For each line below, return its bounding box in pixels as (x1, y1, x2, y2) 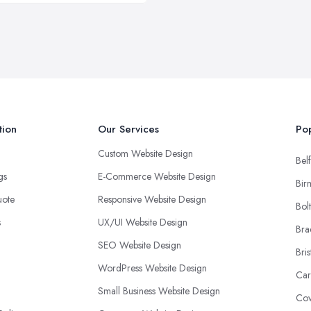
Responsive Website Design (98, 192, 206, 207)
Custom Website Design (98, 146, 193, 161)
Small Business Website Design (98, 284, 220, 299)
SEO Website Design (98, 238, 181, 253)
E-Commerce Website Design (98, 169, 216, 184)
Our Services (98, 121, 159, 137)
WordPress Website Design (98, 261, 207, 276)
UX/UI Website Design (98, 215, 187, 230)
